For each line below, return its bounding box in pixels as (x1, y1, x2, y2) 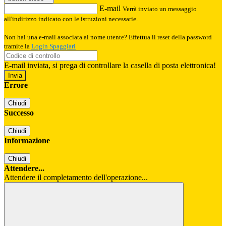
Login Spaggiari (31, 42, 76, 50)
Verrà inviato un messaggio (123, 5, 197, 13)
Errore (4, 81, 28, 90)
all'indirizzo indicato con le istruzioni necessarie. (4, 15, 138, 23)
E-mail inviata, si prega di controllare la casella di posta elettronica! (4, 61, 216, 70)
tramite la (4, 42, 31, 50)
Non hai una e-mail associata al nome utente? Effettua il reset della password (4, 33, 212, 41)
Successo (4, 108, 34, 118)
